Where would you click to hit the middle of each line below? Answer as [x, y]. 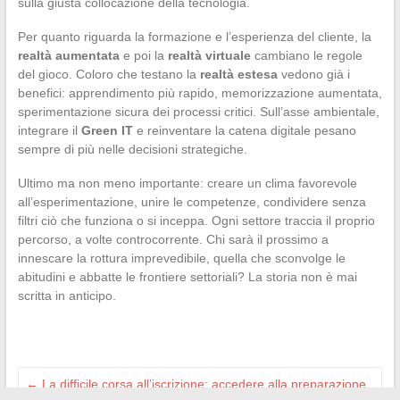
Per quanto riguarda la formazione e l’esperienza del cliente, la [194, 37]
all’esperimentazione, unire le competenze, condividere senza [192, 202]
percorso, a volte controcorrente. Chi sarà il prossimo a [173, 240]
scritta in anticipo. [67, 296]
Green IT [107, 131]
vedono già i [313, 75]
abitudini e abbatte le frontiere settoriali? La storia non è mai [187, 277]
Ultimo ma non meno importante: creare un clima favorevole [187, 183]
